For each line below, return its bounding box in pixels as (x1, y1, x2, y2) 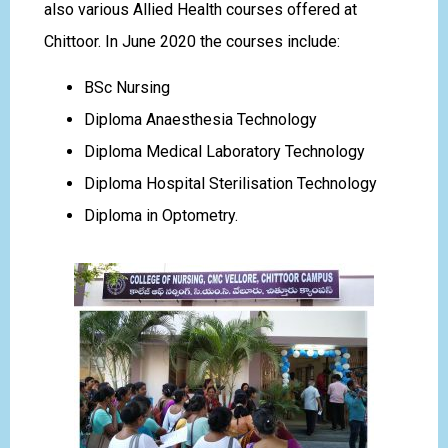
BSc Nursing (83, 78, 170, 98)
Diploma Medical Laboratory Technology (83, 142, 365, 162)
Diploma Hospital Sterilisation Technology (83, 174, 377, 194)
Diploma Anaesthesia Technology (83, 110, 317, 130)
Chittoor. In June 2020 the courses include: (43, 32, 340, 52)
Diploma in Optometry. (83, 206, 238, 226)
